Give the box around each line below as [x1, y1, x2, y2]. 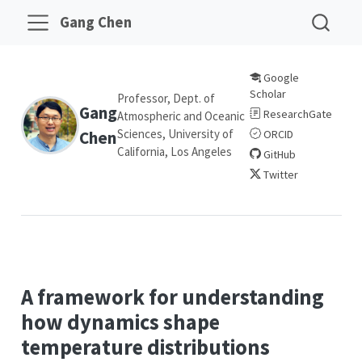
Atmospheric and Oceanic [116, 107, 245, 124]
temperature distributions [20, 334, 270, 360]
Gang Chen [60, 12, 133, 32]
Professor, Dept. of [116, 90, 215, 106]
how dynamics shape [20, 309, 220, 335]
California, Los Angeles [116, 143, 232, 159]
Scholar [249, 86, 286, 101]
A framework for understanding [20, 284, 324, 310]
